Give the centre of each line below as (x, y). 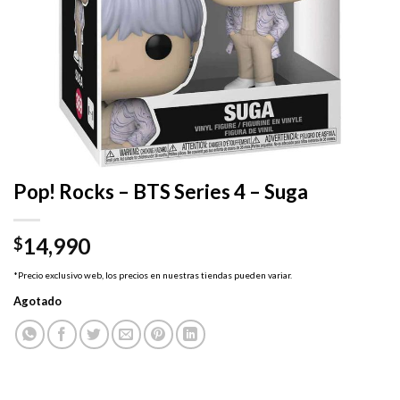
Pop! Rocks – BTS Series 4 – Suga (161, 192)
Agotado (37, 301)
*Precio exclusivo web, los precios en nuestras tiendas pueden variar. (153, 275)
